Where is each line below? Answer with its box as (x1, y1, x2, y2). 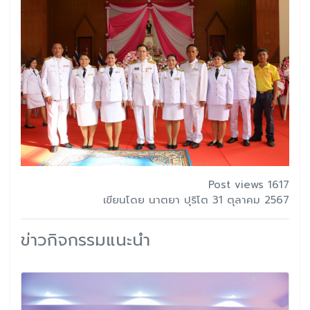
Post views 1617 (208, 176, 289, 192)
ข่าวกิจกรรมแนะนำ (21, 227, 150, 253)
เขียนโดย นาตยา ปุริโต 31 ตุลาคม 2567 (103, 192, 289, 208)
